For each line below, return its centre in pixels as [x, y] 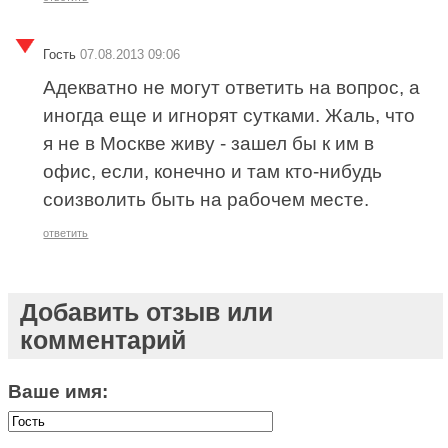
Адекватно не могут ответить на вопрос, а [232, 88]
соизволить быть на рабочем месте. [206, 200]
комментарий [102, 339]
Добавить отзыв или [146, 311]
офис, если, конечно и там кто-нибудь [213, 172]
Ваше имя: [58, 391]
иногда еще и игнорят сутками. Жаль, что [229, 116]
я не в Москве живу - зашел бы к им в [209, 144]
